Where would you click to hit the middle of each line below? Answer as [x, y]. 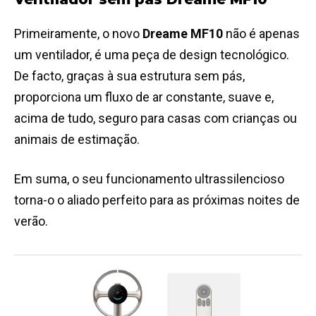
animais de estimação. [77, 140]
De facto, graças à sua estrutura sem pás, [129, 76]
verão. [31, 221]
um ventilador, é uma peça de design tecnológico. [152, 55]
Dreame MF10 [183, 34]
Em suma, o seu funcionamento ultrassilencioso [149, 179]
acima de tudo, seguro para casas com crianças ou [156, 119]
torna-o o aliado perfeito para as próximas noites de [157, 200]
